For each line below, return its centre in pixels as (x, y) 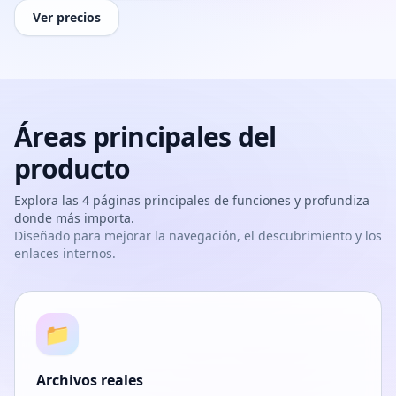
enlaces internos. (65, 253)
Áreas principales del (145, 137)
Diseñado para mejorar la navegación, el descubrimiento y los (198, 236)
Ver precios (67, 17)
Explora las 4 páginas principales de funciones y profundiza (192, 200)
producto (72, 168)
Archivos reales (90, 380)
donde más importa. (74, 218)
